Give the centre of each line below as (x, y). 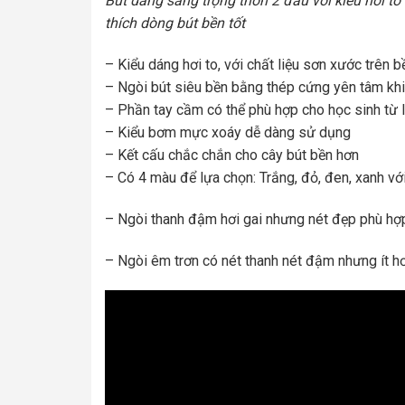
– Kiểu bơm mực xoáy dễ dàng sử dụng (227, 132)
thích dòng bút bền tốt (174, 24)
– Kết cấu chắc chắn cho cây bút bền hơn (231, 155)
